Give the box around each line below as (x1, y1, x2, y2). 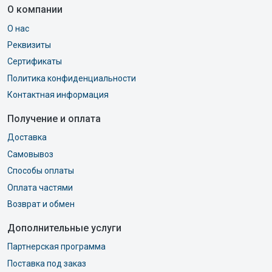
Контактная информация (7, 90, 109, 100)
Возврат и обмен (7, 199, 75, 209)
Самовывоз (7, 149, 53, 159)
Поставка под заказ (7, 258, 86, 268)
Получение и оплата (7, 113, 101, 125)
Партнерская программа (7, 242, 106, 252)
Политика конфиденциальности (7, 73, 136, 83)
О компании (7, 4, 63, 16)
